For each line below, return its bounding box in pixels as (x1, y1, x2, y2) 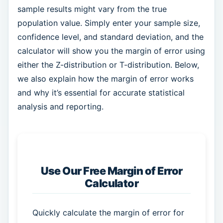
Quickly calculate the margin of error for (32, 208, 184, 218)
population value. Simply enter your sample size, (17, 18, 200, 28)
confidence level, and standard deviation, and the (17, 32, 204, 42)
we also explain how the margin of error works (17, 74, 194, 84)
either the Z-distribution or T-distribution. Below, (17, 60, 199, 70)
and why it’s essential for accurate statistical (17, 88, 185, 98)
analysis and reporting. (17, 102, 104, 112)
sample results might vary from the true (17, 4, 167, 14)
